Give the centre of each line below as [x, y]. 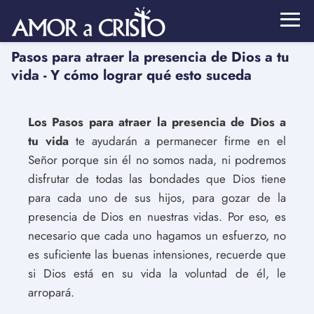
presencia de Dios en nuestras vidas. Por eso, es [157, 217]
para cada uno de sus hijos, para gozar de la [157, 198]
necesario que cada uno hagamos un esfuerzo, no [157, 235]
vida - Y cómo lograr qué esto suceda [131, 75]
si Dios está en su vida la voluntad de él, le [157, 273]
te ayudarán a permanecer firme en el [177, 141]
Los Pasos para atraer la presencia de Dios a [157, 122]
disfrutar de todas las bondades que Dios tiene [157, 179]
